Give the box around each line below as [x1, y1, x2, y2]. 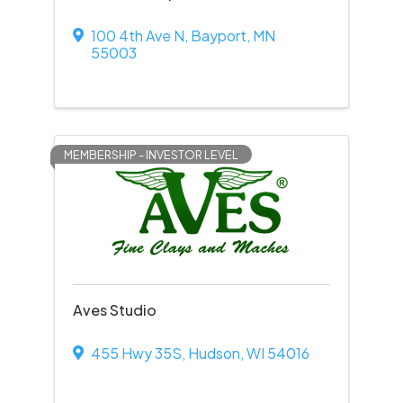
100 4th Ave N [90, 26, 184, 45]
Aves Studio [72, 300, 157, 319]
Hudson [187, 344, 240, 363]
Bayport [190, 26, 246, 45]
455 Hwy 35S [90, 344, 182, 363]
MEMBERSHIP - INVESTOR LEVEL [63, 148, 238, 162]
